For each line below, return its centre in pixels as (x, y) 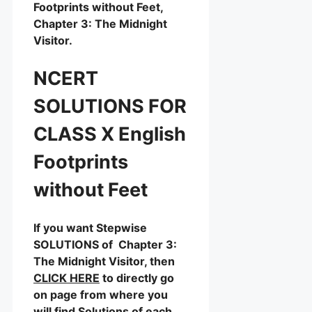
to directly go (137, 278)
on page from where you (101, 295)
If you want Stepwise (90, 228)
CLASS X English (110, 134)
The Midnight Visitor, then (104, 262)
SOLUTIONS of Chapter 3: (105, 245)
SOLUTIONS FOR (110, 106)
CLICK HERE (67, 278)
